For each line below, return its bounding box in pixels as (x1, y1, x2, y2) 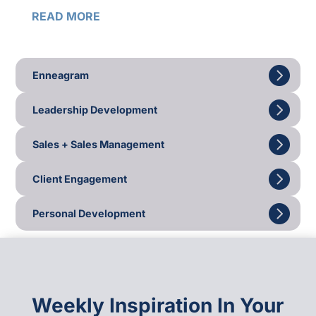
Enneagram (32, 68, 90, 81)
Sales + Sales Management (32, 138, 165, 150)
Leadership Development (32, 103, 158, 116)
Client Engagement (32, 172, 128, 185)
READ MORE (31, 8, 100, 23)
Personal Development (32, 207, 146, 219)
